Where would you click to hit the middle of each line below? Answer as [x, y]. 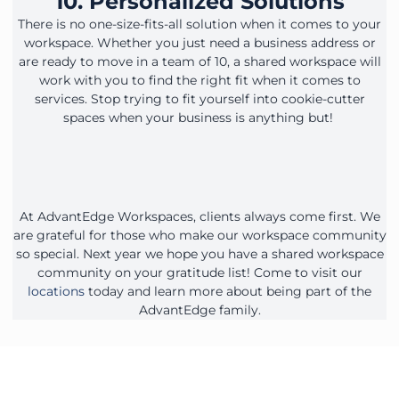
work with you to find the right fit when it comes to [199, 80]
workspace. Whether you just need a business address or [199, 42]
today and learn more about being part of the [228, 291]
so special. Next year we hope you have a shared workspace [199, 253]
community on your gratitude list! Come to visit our [199, 272]
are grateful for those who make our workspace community [199, 235]
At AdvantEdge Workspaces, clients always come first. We [199, 216]
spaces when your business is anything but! [199, 117]
